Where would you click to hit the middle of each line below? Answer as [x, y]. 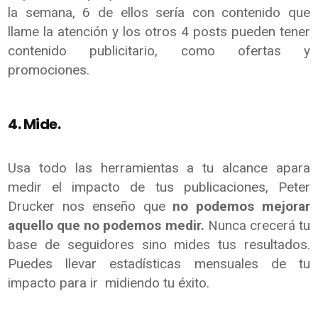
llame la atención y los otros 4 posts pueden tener [159, 31]
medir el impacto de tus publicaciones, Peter [159, 187]
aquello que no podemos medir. [106, 225]
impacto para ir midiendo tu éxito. [109, 283]
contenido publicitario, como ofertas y [159, 50]
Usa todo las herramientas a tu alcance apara [159, 168]
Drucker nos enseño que [91, 206]
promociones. [49, 70]
